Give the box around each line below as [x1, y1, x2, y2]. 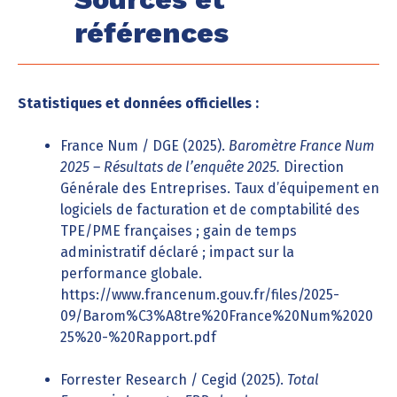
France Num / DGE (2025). [60, 137, 229, 154]
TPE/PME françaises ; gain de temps [60, 222, 297, 239]
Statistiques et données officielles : [18, 95, 259, 112]
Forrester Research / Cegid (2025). [60, 371, 287, 388]
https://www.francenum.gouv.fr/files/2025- [60, 286, 339, 303]
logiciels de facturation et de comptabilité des [60, 201, 360, 218]
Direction [280, 159, 344, 175]
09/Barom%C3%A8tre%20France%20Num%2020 [60, 307, 373, 324]
